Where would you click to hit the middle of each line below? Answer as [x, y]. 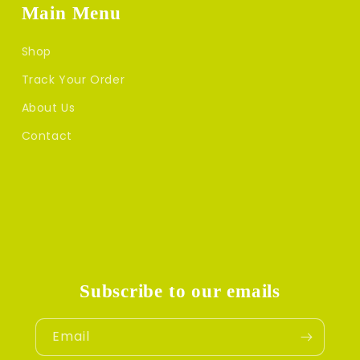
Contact [47, 136]
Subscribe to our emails [180, 291]
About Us [48, 108]
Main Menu [71, 13]
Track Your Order [73, 80]
